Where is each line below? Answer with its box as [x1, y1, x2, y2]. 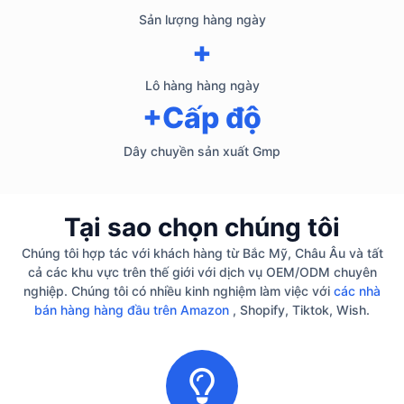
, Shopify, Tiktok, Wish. [229, 301, 370, 317]
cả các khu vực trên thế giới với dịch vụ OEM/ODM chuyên [27, 263, 377, 280]
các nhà [334, 282, 381, 298]
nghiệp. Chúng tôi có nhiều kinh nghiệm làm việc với [23, 282, 334, 298]
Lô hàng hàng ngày [144, 77, 260, 93]
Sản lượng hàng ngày [138, 11, 266, 27]
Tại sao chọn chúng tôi [64, 211, 340, 243]
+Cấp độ [142, 99, 262, 135]
